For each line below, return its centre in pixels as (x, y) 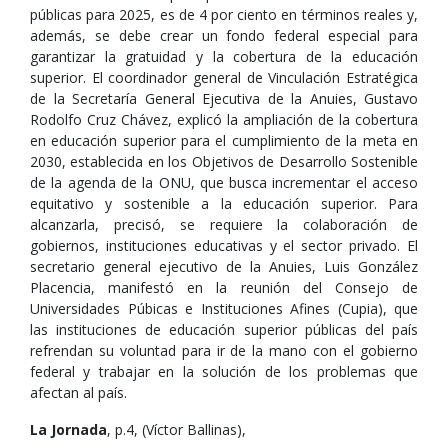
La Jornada (68, 429)
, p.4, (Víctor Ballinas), (176, 429)
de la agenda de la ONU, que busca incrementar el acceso (224, 182)
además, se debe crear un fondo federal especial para (224, 35)
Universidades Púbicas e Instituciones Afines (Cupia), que (224, 308)
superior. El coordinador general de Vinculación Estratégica (224, 77)
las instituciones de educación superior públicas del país (224, 329)
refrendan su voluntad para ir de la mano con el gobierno (224, 350)
